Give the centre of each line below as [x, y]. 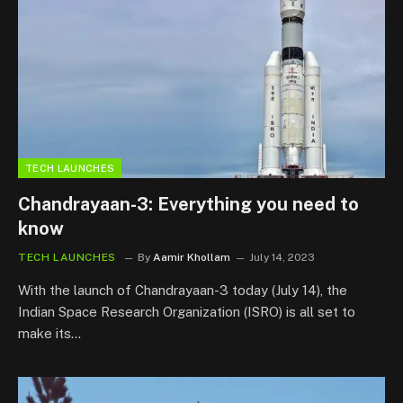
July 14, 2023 [282, 257]
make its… [49, 333]
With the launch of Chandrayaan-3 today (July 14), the [183, 290]
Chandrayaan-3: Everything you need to [188, 204]
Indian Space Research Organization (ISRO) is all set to [187, 311]
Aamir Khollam [191, 257]
